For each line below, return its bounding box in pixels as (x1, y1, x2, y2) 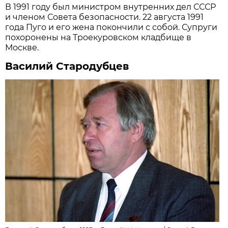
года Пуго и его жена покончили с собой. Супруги (5, 22, 218, 32)
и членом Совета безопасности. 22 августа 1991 (5, 12, 204, 22)
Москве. (5, 42, 39, 52)
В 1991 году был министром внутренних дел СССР (5, 2, 216, 12)
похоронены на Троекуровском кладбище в (5, 32, 192, 42)
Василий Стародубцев (5, 60, 129, 72)
